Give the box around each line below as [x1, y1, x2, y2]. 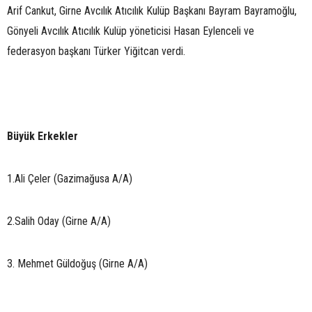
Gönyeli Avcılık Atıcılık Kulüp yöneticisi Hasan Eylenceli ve [7, 24, 254, 38]
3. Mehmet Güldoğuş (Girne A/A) [7, 256, 148, 270]
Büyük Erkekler [7, 129, 78, 143]
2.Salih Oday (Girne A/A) [7, 214, 111, 228]
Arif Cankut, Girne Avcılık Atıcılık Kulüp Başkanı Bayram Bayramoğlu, [7, 3, 297, 17]
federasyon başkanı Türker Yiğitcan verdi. [7, 44, 185, 58]
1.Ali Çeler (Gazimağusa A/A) [7, 171, 132, 185]
